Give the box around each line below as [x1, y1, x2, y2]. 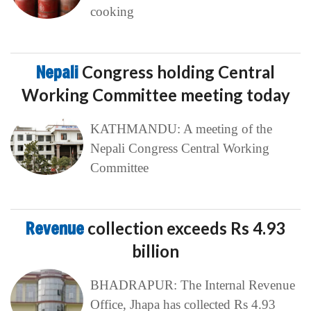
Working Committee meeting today [21, 84, 290, 105]
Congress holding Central [82, 61, 275, 82]
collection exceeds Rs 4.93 [87, 217, 285, 238]
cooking [90, 3, 134, 19]
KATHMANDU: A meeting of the [90, 121, 272, 136]
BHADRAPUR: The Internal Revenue [90, 277, 295, 292]
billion [132, 240, 179, 261]
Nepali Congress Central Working [90, 140, 269, 155]
